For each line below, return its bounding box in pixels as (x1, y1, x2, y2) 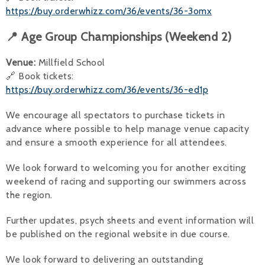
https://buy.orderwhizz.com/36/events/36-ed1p (6, 83, 208, 95)
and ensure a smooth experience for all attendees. (6, 136, 227, 148)
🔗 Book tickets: (6, 70, 74, 82)
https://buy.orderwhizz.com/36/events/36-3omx (6, 5, 212, 17)
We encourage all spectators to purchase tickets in (6, 109, 225, 121)
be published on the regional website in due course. (6, 228, 230, 240)
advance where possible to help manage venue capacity (6, 122, 249, 134)
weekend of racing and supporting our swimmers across (6, 175, 246, 187)
